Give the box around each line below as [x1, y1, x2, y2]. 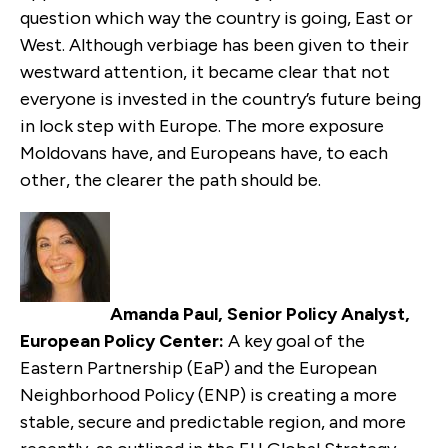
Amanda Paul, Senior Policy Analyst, [110, 302, 410, 325]
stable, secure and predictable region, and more [20, 410, 406, 433]
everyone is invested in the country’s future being [20, 87, 421, 110]
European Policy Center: [20, 329, 228, 352]
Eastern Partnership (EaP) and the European [20, 356, 377, 379]
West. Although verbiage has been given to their [20, 33, 409, 56]
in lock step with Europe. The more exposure [20, 114, 384, 137]
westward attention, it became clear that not [20, 60, 390, 83]
